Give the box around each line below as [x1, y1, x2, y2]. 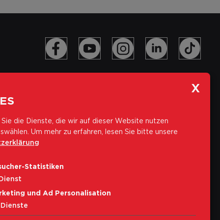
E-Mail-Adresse [14, 174, 62, 181]
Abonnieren [159, 197, 196, 205]
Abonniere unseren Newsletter [14, 156, 148, 165]
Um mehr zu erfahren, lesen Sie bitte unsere [31, 127, 178, 135]
